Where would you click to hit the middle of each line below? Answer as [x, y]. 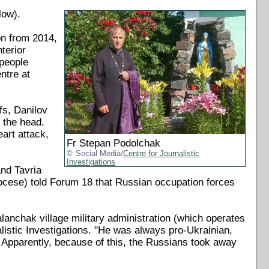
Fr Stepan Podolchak [114, 144]
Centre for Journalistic [162, 154]
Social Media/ [100, 154]
